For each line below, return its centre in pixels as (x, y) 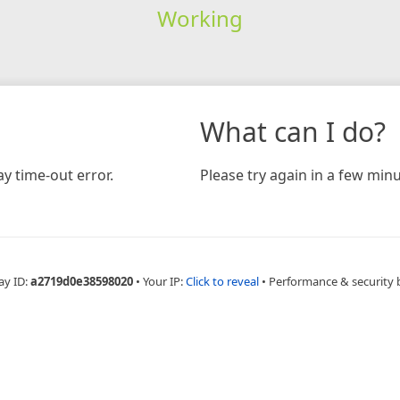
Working (200, 18)
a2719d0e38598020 (81, 281)
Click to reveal (222, 281)
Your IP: (164, 281)
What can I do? (293, 131)
